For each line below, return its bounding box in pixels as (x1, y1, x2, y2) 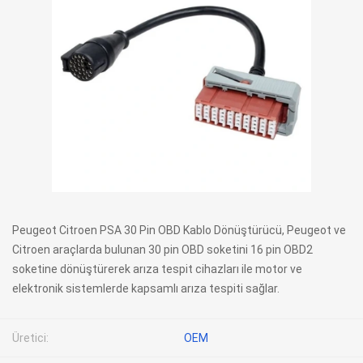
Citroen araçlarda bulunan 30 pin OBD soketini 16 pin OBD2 (12, 243, 313, 256)
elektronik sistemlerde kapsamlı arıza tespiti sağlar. (12, 282, 280, 295)
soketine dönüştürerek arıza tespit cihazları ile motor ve (12, 263, 302, 275)
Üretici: (12, 331, 49, 344)
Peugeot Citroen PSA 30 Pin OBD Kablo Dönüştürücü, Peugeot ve (12, 224, 346, 237)
